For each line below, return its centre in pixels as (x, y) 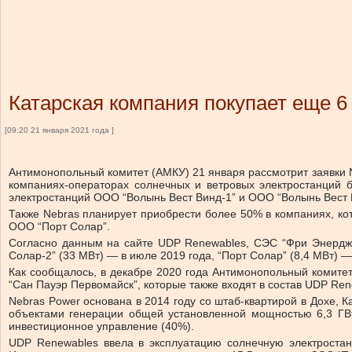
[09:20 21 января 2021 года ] (59, 130)
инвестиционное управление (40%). (101, 326)
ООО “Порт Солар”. (59, 226)
